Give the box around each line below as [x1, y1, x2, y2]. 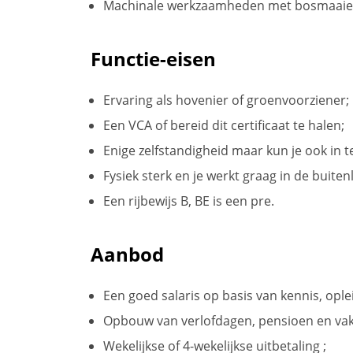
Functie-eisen [91, 45, 216, 72]
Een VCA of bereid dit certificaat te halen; [103, 116, 344, 134]
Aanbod [91, 240, 164, 267]
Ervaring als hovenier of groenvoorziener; [103, 91, 349, 109]
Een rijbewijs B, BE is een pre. [103, 191, 274, 210]
